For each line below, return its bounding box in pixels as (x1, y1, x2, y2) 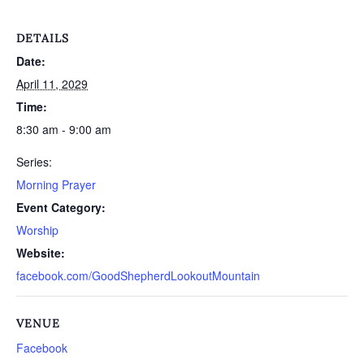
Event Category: (16, 199, 106, 215)
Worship (16, 222, 58, 238)
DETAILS (16, 31, 69, 45)
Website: (16, 245, 65, 261)
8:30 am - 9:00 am (16, 121, 111, 137)
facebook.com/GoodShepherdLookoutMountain (16, 267, 260, 284)
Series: (16, 154, 52, 170)
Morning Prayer (16, 176, 96, 193)
